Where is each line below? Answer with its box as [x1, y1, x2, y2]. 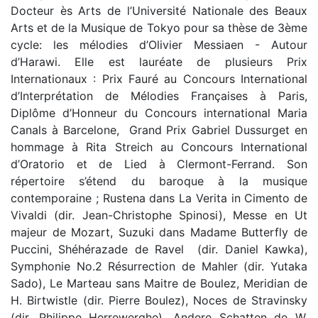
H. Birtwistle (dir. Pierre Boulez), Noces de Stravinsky [11, 293, 307, 307]
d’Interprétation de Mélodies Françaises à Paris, [11, 89, 307, 103]
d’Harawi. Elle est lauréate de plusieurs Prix [11, 55, 307, 69]
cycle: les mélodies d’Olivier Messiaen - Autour [11, 38, 307, 52]
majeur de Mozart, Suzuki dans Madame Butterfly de [11, 225, 307, 239]
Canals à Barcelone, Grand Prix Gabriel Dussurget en [11, 123, 307, 137]
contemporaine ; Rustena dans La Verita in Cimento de [11, 191, 307, 205]
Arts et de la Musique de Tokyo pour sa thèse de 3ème [11, 21, 307, 35]
